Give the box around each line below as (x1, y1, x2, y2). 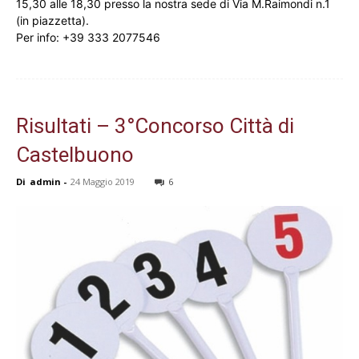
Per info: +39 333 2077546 (16, 30, 160, 45)
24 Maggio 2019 (71, 175, 135, 188)
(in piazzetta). (16, 14, 89, 28)
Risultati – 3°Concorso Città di (16, 114, 294, 139)
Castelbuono (16, 143, 134, 167)
